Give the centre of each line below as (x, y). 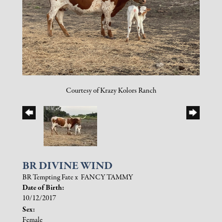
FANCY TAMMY (107, 177)
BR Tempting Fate (48, 177)
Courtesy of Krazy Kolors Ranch (111, 90)
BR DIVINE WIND (67, 166)
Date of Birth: (43, 188)
